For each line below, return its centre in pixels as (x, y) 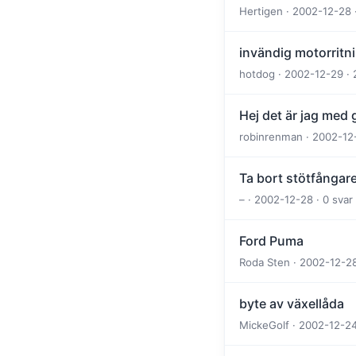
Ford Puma (271, 240)
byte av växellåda (292, 303)
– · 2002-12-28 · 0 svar (296, 199)
